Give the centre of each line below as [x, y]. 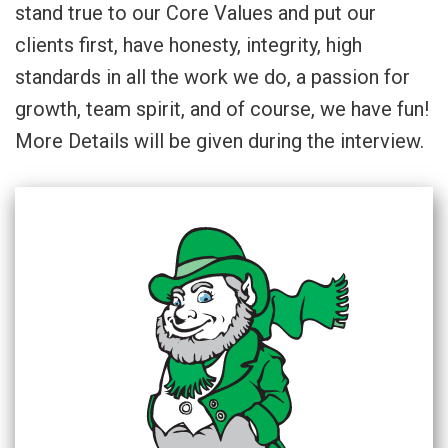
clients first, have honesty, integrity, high [188, 44]
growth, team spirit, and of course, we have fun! [222, 108]
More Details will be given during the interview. [219, 140]
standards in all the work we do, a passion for [212, 76]
